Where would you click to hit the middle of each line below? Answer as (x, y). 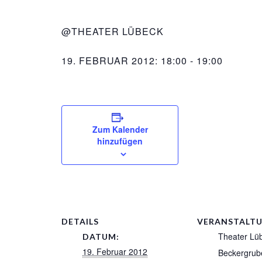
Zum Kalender (120, 129)
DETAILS (80, 221)
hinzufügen (120, 141)
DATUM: (101, 237)
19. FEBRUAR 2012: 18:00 (124, 61)
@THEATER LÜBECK (113, 31)
